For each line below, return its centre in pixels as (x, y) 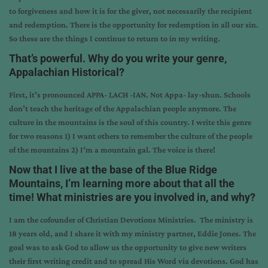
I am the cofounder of (47, 219)
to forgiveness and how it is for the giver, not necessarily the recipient (130, 10)
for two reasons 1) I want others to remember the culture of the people (131, 135)
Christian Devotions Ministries (140, 219)
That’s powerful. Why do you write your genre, (118, 58)
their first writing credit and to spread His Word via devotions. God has (134, 261)
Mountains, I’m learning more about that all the (122, 183)
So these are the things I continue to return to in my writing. (115, 38)
